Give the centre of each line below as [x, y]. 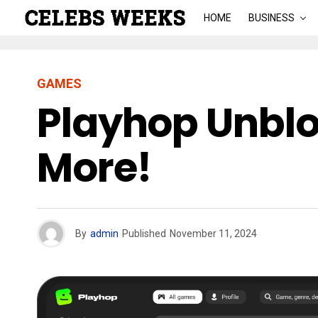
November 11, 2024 [213, 234]
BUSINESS [271, 18]
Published [144, 234]
